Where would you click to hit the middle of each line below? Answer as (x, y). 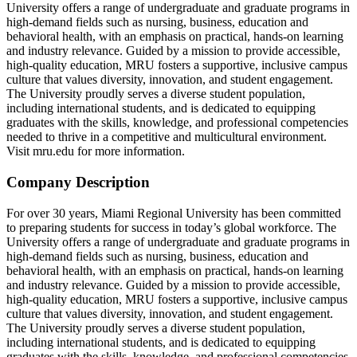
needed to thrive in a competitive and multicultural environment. (167, 137)
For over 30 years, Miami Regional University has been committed (174, 213)
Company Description (78, 182)
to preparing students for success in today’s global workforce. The (171, 227)
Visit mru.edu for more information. (96, 151)
